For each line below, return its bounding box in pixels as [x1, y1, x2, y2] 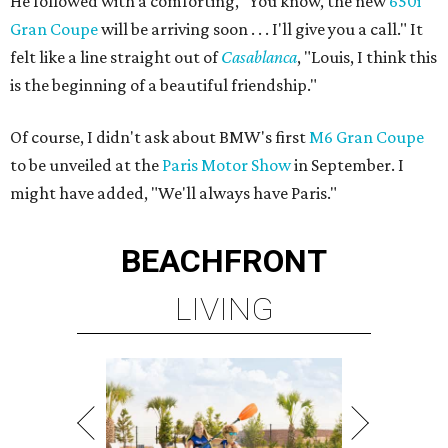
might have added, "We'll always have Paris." [10, 183, 337, 203]
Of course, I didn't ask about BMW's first [10, 127, 309, 147]
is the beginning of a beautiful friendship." [10, 75, 317, 95]
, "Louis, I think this [297, 47, 437, 67]
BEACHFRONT [121, 242, 327, 280]
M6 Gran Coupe [309, 127, 424, 147]
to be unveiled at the [10, 155, 162, 175]
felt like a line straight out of [10, 47, 221, 67]
